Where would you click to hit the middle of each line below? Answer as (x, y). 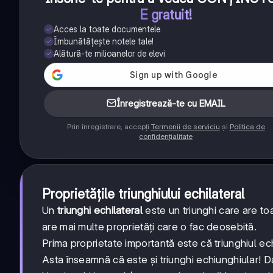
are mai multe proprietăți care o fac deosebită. (150, 226)
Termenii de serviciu (185, 126)
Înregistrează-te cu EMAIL (171, 103)
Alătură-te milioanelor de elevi (109, 53)
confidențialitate (166, 136)
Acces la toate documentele (107, 29)
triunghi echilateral (100, 210)
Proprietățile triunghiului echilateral (143, 193)
